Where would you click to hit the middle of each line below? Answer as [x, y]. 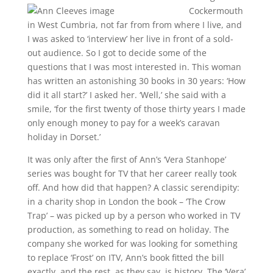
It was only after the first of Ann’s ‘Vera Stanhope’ [126, 159]
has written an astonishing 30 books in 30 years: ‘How [136, 81]
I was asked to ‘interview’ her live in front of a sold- [130, 39]
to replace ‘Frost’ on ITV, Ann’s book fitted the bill [126, 257]
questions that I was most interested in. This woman [134, 67]
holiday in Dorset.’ [64, 137]
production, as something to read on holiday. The [128, 229]
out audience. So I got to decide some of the [117, 53]
